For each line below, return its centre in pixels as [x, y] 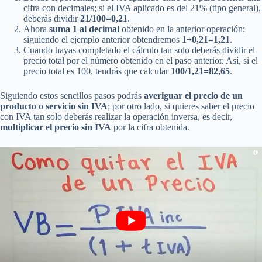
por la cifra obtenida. [150, 127]
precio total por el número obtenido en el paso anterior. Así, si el [141, 60]
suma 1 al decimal [84, 29]
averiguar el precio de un [193, 95]
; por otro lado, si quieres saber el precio [181, 106]
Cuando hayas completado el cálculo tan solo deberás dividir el [139, 50]
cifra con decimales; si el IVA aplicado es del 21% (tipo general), [142, 8]
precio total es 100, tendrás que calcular [97, 71]
